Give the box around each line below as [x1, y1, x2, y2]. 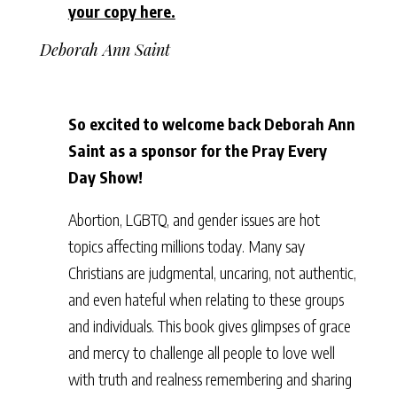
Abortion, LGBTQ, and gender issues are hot [67, 208, 320, 230]
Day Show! [67, 166, 143, 187]
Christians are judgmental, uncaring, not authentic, [67, 261, 356, 283]
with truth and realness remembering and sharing [67, 368, 352, 389]
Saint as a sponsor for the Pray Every [67, 139, 327, 160]
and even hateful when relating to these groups [67, 288, 344, 309]
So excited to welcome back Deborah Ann [67, 113, 355, 134]
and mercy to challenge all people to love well [67, 341, 335, 362]
